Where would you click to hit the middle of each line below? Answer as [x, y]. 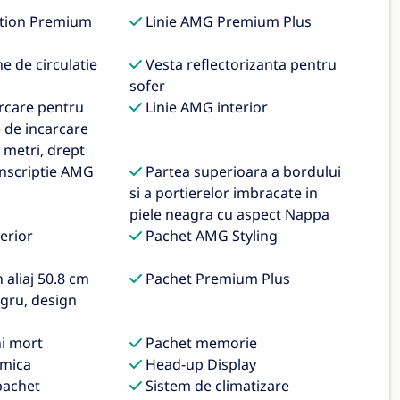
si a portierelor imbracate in [224, 193]
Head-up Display [200, 364]
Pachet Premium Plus [217, 279]
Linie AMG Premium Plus [227, 21]
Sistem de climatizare [216, 386]
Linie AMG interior [205, 107]
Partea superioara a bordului [242, 171]
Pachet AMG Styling [210, 236]
